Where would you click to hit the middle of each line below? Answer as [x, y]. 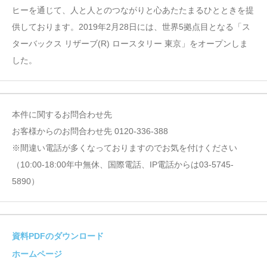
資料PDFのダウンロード [58, 236]
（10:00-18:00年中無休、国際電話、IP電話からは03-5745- [123, 165]
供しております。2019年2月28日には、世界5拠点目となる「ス [131, 27]
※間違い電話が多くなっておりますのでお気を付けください [125, 148]
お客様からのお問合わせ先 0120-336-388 [90, 131]
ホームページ [37, 254]
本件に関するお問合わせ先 [62, 115]
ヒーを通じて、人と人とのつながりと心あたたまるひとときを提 [133, 10]
